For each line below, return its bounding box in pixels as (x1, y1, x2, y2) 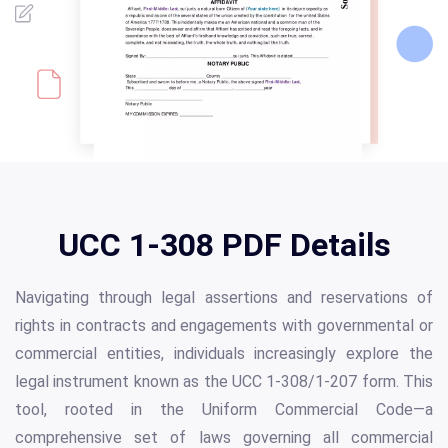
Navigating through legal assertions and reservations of (15, 288, 433, 308)
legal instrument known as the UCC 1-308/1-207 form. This (15, 372, 433, 392)
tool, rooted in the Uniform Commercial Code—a (15, 400, 433, 420)
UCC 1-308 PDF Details (57, 226, 391, 265)
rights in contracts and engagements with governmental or (15, 316, 433, 336)
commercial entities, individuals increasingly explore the (15, 344, 433, 364)
